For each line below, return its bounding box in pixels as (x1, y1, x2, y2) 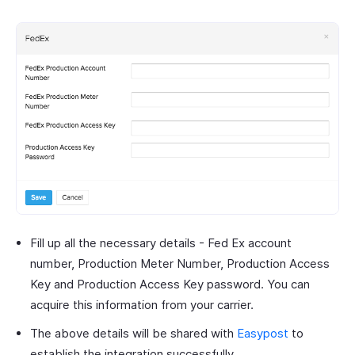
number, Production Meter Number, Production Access (30, 256, 330, 272)
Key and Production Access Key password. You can (30, 277, 310, 292)
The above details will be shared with (30, 326, 237, 342)
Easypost (237, 326, 288, 342)
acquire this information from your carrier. (30, 297, 254, 313)
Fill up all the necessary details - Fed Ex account (30, 235, 292, 251)
